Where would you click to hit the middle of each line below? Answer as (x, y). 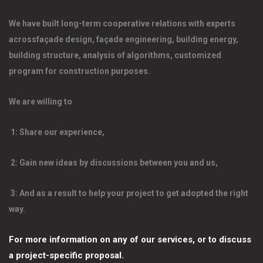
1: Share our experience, (58, 132)
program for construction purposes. (80, 71)
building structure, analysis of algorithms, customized (115, 55)
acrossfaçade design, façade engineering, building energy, (124, 39)
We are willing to (41, 102)
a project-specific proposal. (66, 255)
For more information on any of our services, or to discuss (130, 240)
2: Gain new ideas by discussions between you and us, (114, 163)
